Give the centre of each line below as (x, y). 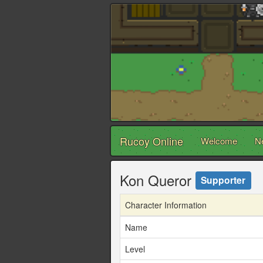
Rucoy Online (151, 141)
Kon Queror (158, 180)
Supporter (223, 180)
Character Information (166, 205)
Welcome (219, 141)
